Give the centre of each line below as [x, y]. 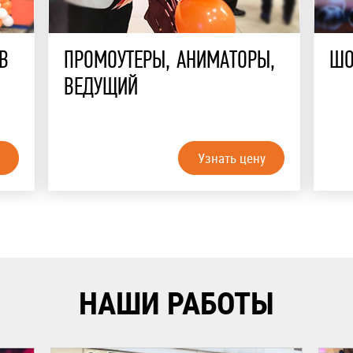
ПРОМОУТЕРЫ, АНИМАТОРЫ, [169, 62]
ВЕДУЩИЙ [101, 89]
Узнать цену [231, 158]
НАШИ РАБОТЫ [176, 303]
